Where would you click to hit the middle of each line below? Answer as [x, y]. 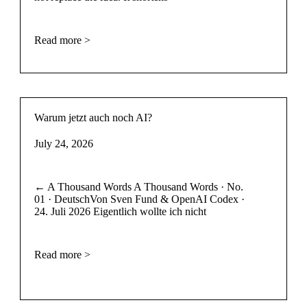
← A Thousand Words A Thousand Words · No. [138, 186]
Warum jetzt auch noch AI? [93, 117]
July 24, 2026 [63, 143]
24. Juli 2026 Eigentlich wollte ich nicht [120, 211]
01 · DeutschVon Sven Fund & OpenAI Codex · [139, 199]
